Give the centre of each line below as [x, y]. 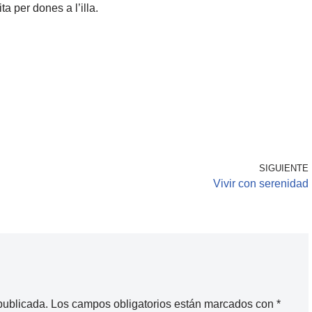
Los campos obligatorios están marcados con [164, 304]
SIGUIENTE [284, 169]
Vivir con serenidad [261, 184]
